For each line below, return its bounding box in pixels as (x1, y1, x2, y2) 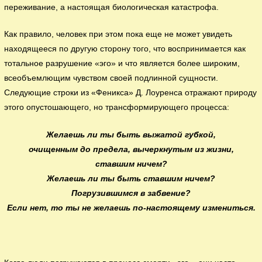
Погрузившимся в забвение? (71, 189, 191, 198)
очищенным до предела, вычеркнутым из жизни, (28, 145, 234, 154)
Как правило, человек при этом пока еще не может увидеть (4, 30, 233, 39)
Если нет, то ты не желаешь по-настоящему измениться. (6, 204, 256, 213)
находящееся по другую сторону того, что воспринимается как (4, 44, 246, 54)
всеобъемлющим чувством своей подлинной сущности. (4, 74, 219, 83)
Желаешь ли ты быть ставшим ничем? (47, 174, 215, 184)
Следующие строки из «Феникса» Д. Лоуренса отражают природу (4, 88, 257, 98)
